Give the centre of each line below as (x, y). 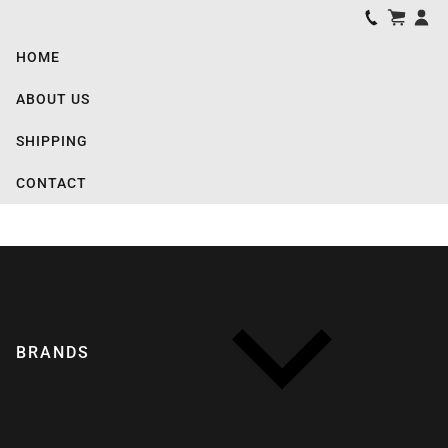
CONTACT (51, 183)
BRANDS (53, 352)
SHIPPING (52, 141)
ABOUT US (53, 99)
